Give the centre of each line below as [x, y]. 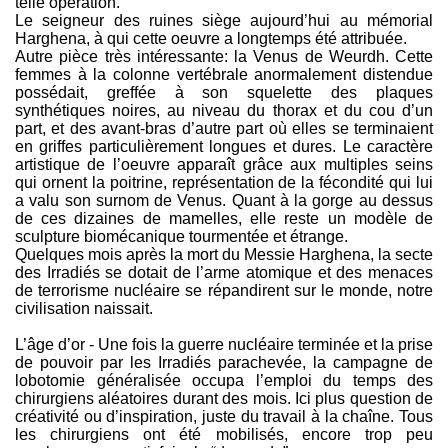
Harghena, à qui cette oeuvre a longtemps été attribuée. [211, 38]
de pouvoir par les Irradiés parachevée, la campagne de [224, 362]
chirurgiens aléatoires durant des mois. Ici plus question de [224, 398]
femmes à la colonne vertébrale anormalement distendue [224, 74]
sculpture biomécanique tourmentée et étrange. [181, 236]
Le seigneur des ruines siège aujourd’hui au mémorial [224, 20]
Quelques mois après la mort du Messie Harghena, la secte [224, 254]
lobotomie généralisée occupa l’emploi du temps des [224, 380]
